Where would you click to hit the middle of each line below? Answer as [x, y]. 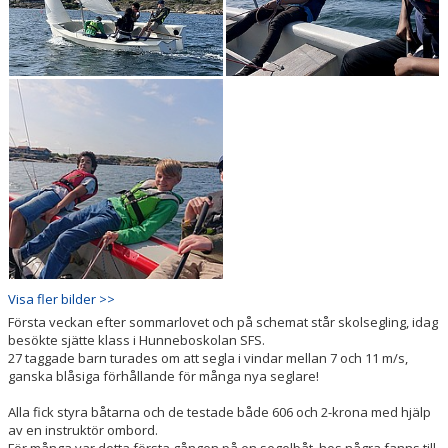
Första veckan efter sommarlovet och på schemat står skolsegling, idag [223, 322]
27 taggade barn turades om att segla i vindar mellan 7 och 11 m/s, [208, 358]
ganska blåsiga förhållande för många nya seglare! [165, 376]
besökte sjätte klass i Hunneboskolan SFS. [136, 340]
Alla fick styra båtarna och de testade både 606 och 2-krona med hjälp [219, 412]
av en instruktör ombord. [83, 430]
